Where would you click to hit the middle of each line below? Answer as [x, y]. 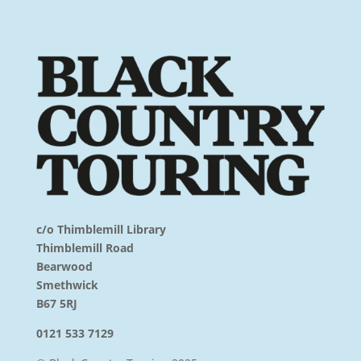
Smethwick [67, 285]
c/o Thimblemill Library [101, 230]
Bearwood [64, 267]
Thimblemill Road [85, 248]
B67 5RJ [56, 304]
